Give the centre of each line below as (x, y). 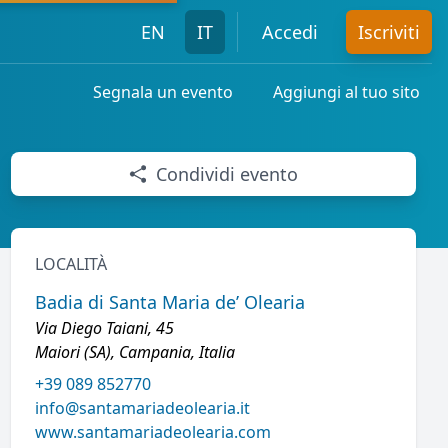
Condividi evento (227, 174)
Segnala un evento (163, 92)
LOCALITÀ (70, 264)
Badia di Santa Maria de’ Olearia (169, 302)
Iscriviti (389, 31)
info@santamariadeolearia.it (142, 408)
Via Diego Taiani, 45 (104, 328)
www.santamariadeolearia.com (152, 432)
